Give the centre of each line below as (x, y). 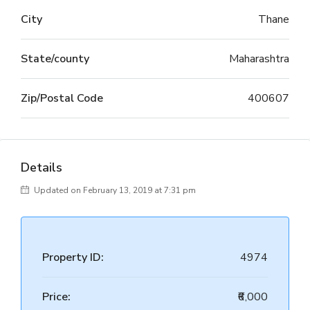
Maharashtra (259, 59)
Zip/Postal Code (62, 98)
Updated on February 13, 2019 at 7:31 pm (114, 190)
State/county (55, 59)
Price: (56, 297)
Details (42, 167)
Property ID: (73, 257)
